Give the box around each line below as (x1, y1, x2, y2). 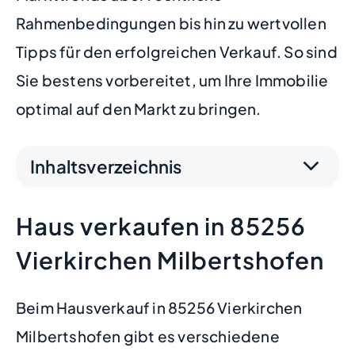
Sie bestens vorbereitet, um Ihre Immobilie (16, 71, 329, 90)
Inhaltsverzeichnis (30, 155, 182, 177)
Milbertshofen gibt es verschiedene (16, 326, 280, 345)
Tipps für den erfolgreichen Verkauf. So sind (16, 42, 338, 61)
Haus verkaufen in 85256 (16, 211, 306, 241)
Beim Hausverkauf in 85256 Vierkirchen (16, 298, 303, 317)
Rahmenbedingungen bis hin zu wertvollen (16, 13, 326, 32)
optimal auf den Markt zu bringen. (16, 99, 261, 118)
